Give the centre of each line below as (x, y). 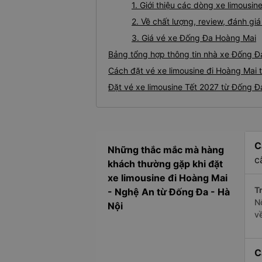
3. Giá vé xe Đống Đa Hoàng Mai (194, 38)
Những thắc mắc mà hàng (166, 150)
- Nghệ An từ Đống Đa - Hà (169, 192)
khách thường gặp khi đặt (165, 164)
